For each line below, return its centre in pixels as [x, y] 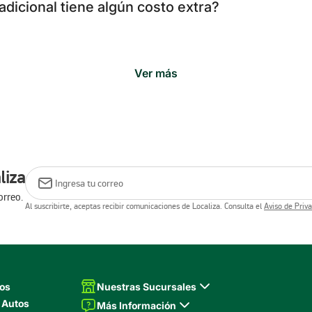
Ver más [156, 73]
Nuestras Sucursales [147, 286]
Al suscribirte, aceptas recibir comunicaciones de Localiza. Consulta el [145, 206]
